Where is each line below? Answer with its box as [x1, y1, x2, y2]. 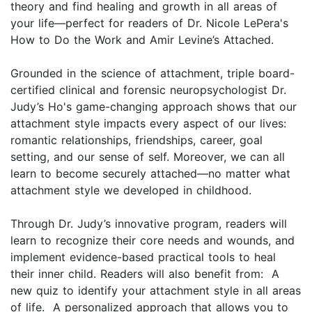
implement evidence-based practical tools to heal [10, 250, 276, 265]
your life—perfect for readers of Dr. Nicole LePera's [10, 16, 288, 31]
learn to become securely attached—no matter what [10, 166, 290, 181]
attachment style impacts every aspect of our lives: [10, 116, 286, 131]
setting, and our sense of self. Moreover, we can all [10, 150, 285, 164]
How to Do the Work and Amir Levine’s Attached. [10, 33, 282, 47]
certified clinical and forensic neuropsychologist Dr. [10, 83, 286, 97]
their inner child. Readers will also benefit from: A [10, 267, 279, 281]
